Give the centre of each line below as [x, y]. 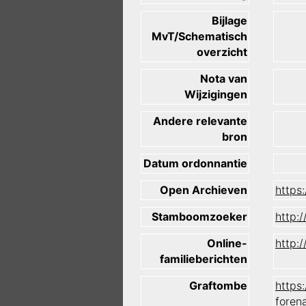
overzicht [222, 52]
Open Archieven [204, 190]
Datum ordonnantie [195, 164]
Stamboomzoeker [199, 217]
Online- [227, 244]
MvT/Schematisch [199, 37]
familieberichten [204, 259]
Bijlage [229, 21]
